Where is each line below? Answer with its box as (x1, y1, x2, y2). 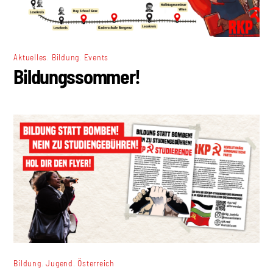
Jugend (46, 258, 73, 269)
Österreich (77, 258, 115, 269)
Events (83, 51, 109, 62)
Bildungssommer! (13, 64, 141, 88)
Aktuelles (13, 51, 48, 62)
